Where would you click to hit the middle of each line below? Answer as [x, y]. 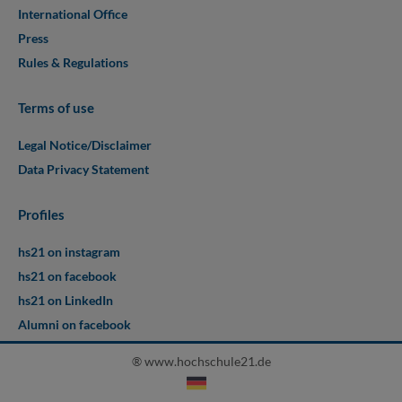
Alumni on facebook [74, 324]
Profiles [41, 214]
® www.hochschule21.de [201, 361]
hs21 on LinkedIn [66, 300]
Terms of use [56, 107]
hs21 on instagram [69, 251]
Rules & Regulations [73, 62]
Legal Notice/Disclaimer [85, 144]
